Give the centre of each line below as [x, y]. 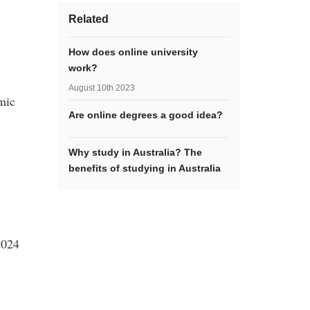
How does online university [133, 52]
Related [88, 19]
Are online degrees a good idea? [145, 115]
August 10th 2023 [101, 88]
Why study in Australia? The [135, 152]
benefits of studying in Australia [144, 168]
